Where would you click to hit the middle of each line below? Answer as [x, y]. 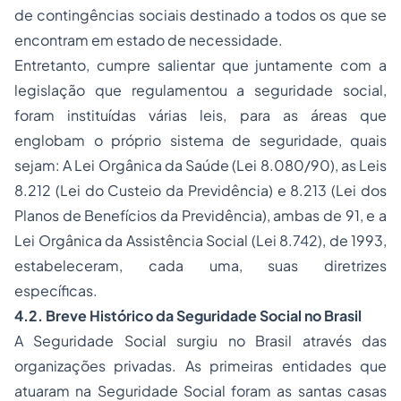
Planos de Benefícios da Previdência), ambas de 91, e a [200, 215]
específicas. [64, 290]
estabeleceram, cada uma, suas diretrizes [200, 265]
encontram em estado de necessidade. [149, 40]
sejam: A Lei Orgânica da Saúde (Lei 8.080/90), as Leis [200, 165]
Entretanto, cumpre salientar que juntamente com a [200, 65]
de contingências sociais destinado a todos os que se [200, 15]
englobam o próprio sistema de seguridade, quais [200, 140]
